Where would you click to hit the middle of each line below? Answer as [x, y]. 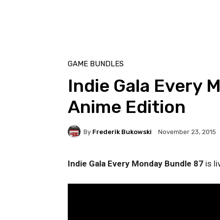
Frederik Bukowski [122, 132]
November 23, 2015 [187, 132]
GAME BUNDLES [96, 64]
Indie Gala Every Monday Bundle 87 [136, 164]
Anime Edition [127, 107]
